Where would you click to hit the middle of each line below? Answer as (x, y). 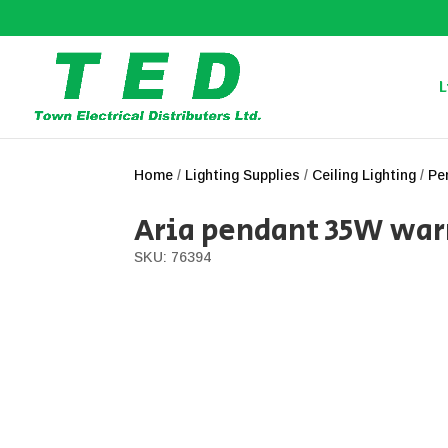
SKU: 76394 (173, 257)
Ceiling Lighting (364, 174)
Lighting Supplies (243, 174)
